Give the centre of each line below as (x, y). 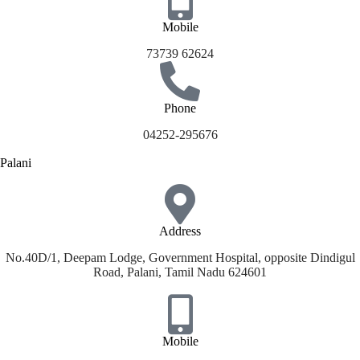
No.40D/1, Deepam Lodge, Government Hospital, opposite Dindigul (180, 257)
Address (180, 231)
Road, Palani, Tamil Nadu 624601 (180, 272)
